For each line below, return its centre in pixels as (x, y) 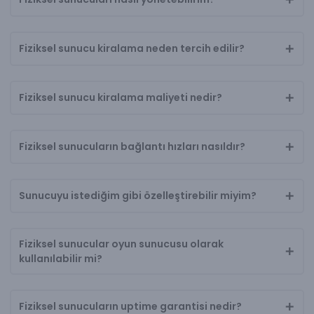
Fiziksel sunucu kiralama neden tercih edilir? (131, 49)
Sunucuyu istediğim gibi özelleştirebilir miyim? (137, 196)
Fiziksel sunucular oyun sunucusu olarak (121, 244)
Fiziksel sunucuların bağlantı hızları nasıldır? (132, 147)
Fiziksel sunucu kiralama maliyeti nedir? (120, 98)
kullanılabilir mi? (60, 258)
